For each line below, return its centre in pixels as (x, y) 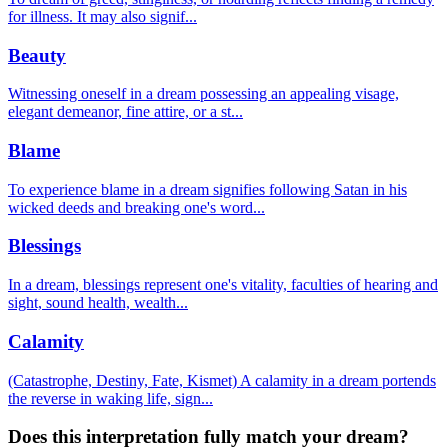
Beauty (37, 55)
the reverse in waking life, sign (104, 398)
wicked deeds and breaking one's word (130, 207)
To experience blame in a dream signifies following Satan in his (207, 189)
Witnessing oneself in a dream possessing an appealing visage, (203, 94)
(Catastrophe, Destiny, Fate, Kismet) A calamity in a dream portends (222, 380)
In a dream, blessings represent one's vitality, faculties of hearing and (223, 285)
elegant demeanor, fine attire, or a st (119, 112)
